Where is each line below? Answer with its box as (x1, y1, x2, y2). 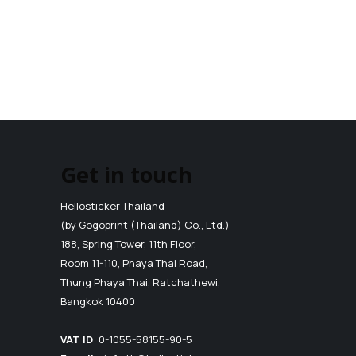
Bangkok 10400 (60, 293, 135, 308)
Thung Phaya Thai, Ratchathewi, (60, 274, 220, 289)
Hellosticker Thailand (60, 198, 164, 213)
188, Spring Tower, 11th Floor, (60, 236, 196, 251)
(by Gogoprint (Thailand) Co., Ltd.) (60, 217, 230, 232)
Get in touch (60, 160, 192, 190)
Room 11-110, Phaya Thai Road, (60, 255, 207, 270)
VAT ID (60, 331, 93, 346)
